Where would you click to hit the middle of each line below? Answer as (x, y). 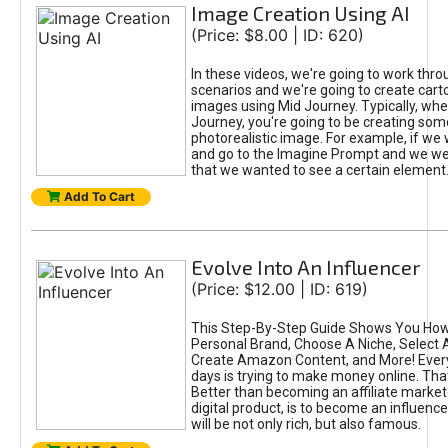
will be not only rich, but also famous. (305, 424)
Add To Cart (97, 196)
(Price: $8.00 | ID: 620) (277, 35)
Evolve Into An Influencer (305, 267)
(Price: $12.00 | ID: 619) (279, 289)
